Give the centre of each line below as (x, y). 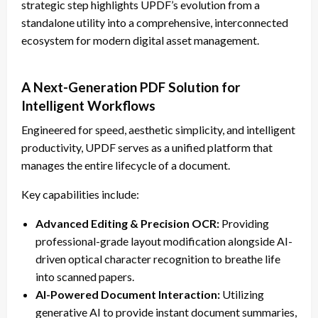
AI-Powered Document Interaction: (128, 295)
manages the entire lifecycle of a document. (126, 165)
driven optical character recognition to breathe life (158, 259)
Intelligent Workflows (88, 106)
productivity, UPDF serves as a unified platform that (147, 148)
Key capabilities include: (80, 194)
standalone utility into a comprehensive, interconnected (155, 23)
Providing (244, 224)
